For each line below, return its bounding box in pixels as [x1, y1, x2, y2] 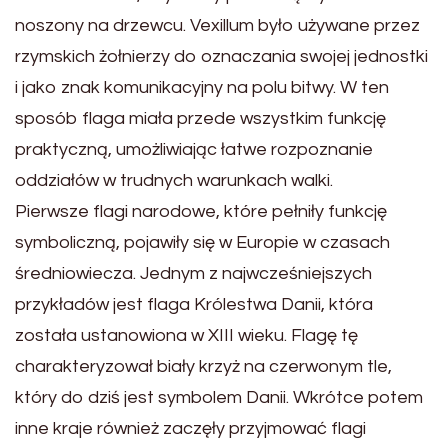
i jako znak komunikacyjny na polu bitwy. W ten [15, 78, 389, 98]
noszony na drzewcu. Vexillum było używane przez [15, 16, 420, 36]
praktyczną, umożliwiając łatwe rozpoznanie [15, 140, 373, 160]
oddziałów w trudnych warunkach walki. [15, 171, 333, 191]
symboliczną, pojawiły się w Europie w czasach [15, 233, 390, 253]
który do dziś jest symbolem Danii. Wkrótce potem [15, 388, 423, 408]
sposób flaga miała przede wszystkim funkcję [15, 109, 386, 129]
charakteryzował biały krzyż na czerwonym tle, [15, 357, 392, 377]
